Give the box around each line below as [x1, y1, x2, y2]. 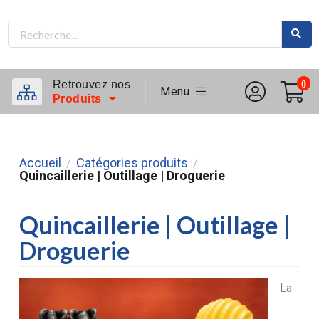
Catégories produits [75, 155, 188, 171]
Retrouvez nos [52, 78, 130, 90]
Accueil [19, 155, 61, 171]
